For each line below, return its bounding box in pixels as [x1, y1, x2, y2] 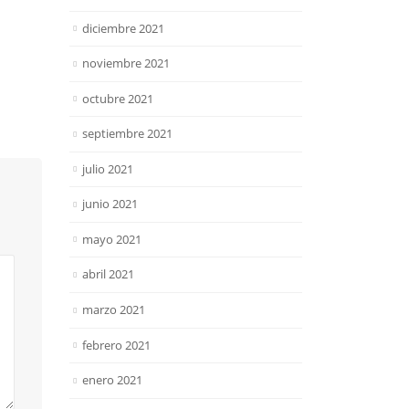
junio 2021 [82, 195, 138, 213]
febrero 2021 [82, 336, 151, 353]
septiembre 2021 [82, 125, 173, 142]
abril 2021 [82, 266, 134, 283]
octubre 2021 [82, 89, 153, 107]
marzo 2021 [82, 300, 145, 318]
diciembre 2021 [82, 19, 164, 37]
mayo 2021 [82, 230, 142, 247]
